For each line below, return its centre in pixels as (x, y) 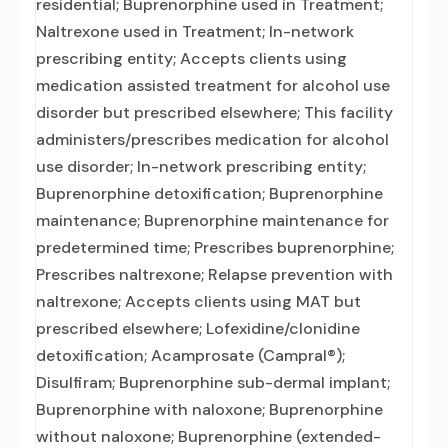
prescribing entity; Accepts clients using (191, 58)
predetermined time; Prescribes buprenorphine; (215, 247)
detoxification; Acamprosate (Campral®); (190, 355)
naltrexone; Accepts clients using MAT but (198, 301)
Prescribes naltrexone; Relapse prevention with (214, 274)
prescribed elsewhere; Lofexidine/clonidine (198, 328)
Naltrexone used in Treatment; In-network (195, 31)
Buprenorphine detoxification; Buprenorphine (209, 193)
